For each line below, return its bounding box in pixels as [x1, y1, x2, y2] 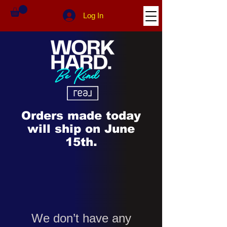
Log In [83, 11, 104, 20]
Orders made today [21, 108, 141, 122]
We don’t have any [31, 211, 131, 225]
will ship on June [27, 122, 135, 135]
